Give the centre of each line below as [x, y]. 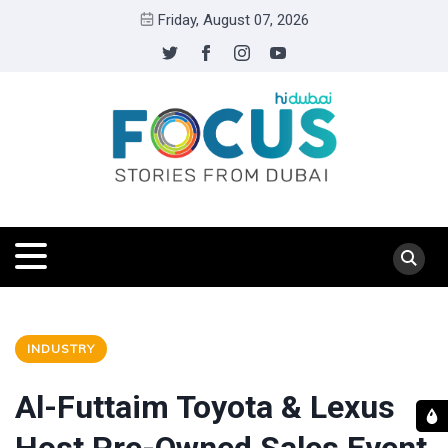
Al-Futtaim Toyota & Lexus [205, 407]
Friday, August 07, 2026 [233, 20]
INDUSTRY [61, 348]
